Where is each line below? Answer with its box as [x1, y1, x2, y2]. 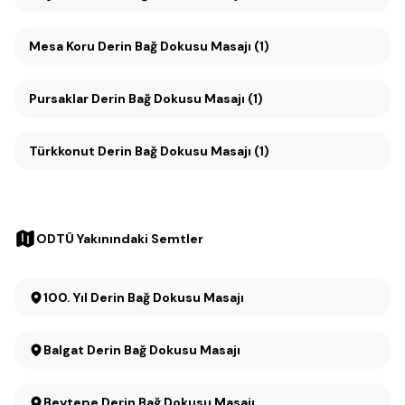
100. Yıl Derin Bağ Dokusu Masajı [90, 289, 244, 306]
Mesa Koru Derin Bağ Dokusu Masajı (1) [98, 38, 269, 54]
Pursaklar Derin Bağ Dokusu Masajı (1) [29, 90, 263, 107]
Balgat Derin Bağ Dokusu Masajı [43, 342, 240, 358]
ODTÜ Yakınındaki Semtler [36, 231, 203, 247]
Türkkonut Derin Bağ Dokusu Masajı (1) [29, 143, 269, 159]
